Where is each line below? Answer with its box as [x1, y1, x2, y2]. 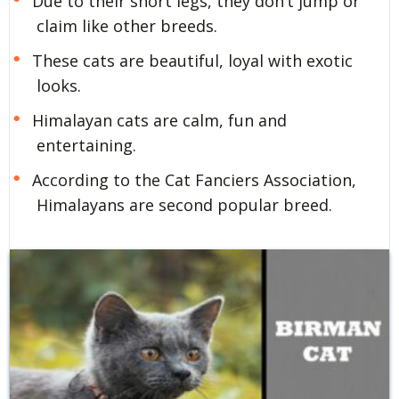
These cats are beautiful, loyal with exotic [31, 49, 353, 71]
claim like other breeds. [37, 14, 217, 37]
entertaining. [37, 134, 136, 156]
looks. [37, 74, 81, 96]
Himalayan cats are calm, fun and [31, 109, 287, 131]
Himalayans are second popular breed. [37, 193, 332, 216]
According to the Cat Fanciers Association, [31, 168, 356, 191]
